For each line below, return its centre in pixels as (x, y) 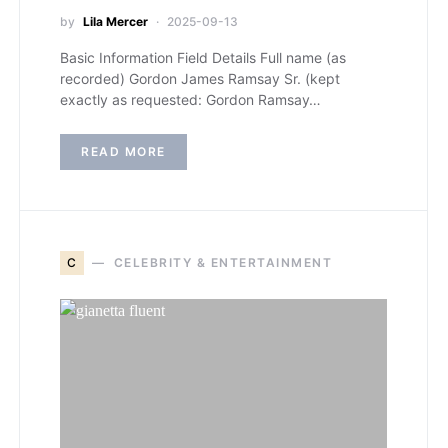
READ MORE (123, 151)
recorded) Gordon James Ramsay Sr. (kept (200, 78)
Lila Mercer (115, 21)
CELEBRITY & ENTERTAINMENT (222, 262)
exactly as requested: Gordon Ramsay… (190, 99)
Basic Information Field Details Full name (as (203, 57)
